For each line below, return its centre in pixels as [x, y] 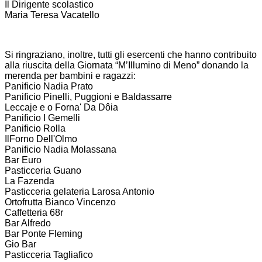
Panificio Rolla [35, 129]
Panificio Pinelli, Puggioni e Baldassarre [88, 97]
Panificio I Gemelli [42, 118]
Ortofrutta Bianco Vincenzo [60, 202]
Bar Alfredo [28, 223]
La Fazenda [30, 181]
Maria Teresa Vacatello [52, 15]
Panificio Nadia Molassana [61, 150]
